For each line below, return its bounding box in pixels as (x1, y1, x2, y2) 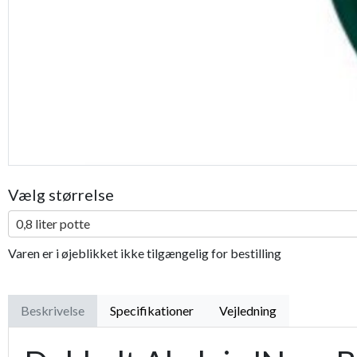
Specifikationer (110, 303, 194, 319)
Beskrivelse (21, 303, 84, 319)
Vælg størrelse (8, 185, 114, 205)
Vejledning (219, 303, 277, 319)
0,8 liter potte (16, 216, 90, 232)
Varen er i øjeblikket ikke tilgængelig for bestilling (8, 245, 281, 261)
